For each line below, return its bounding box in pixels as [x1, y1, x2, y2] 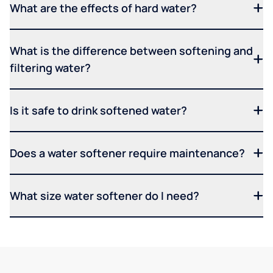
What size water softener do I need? [10, 188, 199, 203]
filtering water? [10, 60, 91, 75]
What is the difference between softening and [10, 43, 253, 58]
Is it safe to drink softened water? [10, 102, 187, 118]
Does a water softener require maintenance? [10, 145, 245, 160]
